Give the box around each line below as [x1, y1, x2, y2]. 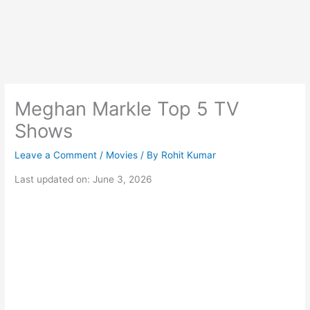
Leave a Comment [15, 149, 98, 161]
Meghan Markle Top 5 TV [15, 97, 240, 121]
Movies [106, 149, 138, 161]
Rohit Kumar [161, 149, 217, 161]
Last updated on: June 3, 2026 [15, 173, 153, 185]
